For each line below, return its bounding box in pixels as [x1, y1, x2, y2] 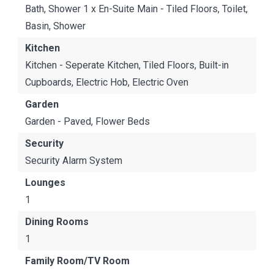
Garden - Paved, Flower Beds [25, 116, 150, 127]
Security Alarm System [25, 155, 122, 166]
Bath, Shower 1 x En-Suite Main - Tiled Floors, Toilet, [25, 3, 248, 15]
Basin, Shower [25, 20, 86, 32]
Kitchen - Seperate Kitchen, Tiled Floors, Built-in [25, 59, 229, 71]
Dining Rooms [25, 216, 89, 228]
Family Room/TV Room [25, 255, 130, 267]
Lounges [25, 177, 65, 188]
